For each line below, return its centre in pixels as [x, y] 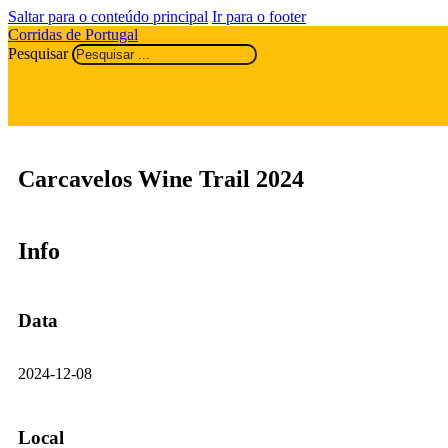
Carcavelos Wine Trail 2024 [161, 178]
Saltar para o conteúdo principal [108, 16]
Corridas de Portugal [73, 34]
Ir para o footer [259, 16]
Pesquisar [38, 53]
